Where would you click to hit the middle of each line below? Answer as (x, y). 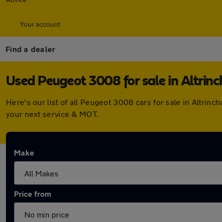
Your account (40, 24)
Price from (32, 194)
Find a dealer (30, 49)
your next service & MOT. (53, 114)
